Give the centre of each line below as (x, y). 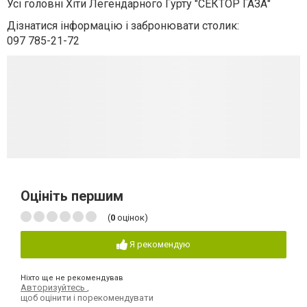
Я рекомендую (160, 244)
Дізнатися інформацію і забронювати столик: (123, 25)
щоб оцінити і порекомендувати (87, 298)
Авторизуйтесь (54, 288)
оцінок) (132, 217)
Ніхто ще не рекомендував (72, 278)
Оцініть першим (72, 196)
